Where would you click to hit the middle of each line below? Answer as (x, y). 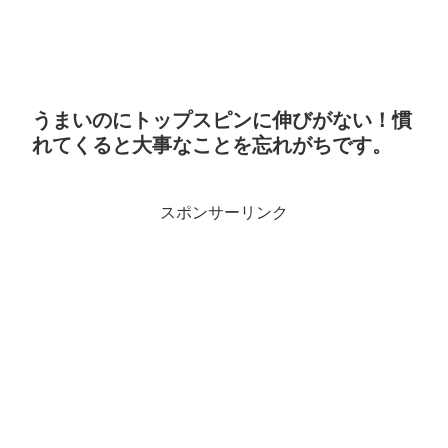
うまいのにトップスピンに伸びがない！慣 (222, 119)
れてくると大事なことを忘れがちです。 (212, 144)
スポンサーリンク (224, 212)
